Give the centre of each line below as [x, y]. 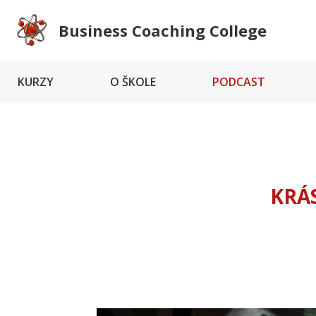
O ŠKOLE [133, 82]
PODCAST [239, 82]
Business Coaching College [163, 30]
